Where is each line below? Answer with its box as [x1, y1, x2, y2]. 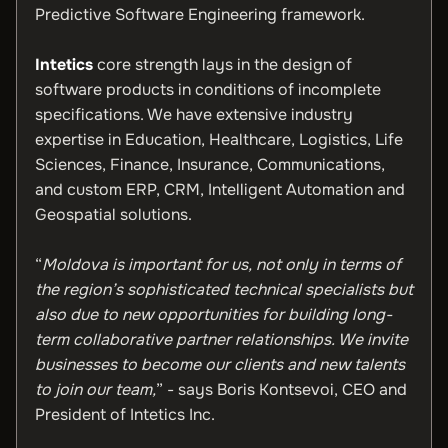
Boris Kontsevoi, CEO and [217, 379, 407, 400]
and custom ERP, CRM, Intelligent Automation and [35, 179, 405, 200]
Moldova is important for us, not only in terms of [42, 254, 401, 275]
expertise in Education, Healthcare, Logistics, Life [35, 129, 403, 150]
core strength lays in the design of [93, 54, 352, 75]
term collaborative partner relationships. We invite [35, 329, 408, 350]
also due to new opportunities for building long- [35, 304, 392, 325]
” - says [156, 379, 217, 400]
